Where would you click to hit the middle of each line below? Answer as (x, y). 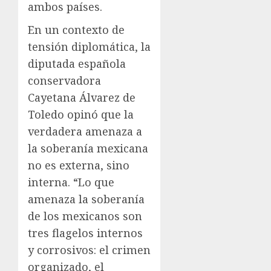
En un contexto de (76, 29)
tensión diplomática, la (89, 46)
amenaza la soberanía (86, 199)
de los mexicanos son (85, 216)
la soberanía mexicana (88, 148)
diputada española (77, 63)
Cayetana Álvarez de (82, 97)
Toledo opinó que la (81, 114)
